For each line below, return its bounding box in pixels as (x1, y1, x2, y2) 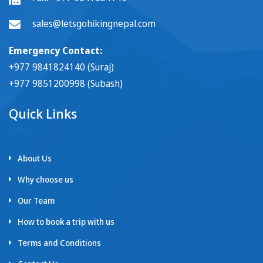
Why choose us (18, 173, 73, 185)
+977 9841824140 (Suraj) (9, 60, 114, 73)
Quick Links (9, 104, 77, 122)
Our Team (18, 194, 55, 206)
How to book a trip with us (18, 215, 114, 227)
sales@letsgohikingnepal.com (32, 16, 156, 30)
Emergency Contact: (9, 43, 102, 57)
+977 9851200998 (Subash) (9, 76, 123, 90)
